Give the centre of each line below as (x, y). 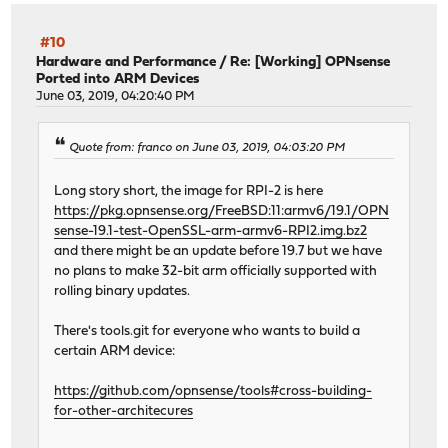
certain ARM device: (115, 351)
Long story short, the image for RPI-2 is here (189, 191)
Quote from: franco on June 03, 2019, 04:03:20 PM (207, 147)
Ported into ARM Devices (118, 80)
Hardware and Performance (126, 63)
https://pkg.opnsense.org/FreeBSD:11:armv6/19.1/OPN (222, 211)
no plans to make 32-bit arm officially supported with (216, 271)
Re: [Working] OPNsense (310, 63)
